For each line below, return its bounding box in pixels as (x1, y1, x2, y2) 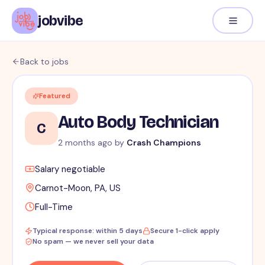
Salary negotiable (34, 163, 105, 176)
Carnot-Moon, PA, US (34, 182, 121, 195)
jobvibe (38, 12, 83, 29)
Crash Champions (126, 137, 201, 148)
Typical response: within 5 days (32, 226, 143, 236)
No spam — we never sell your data (32, 237, 154, 247)
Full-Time (34, 201, 73, 214)
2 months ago (57, 137, 112, 148)
